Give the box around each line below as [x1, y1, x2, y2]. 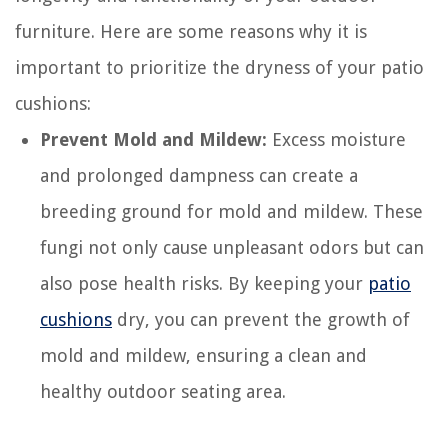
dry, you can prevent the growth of [112, 308, 410, 330]
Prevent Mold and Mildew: [40, 128, 267, 150]
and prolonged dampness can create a [40, 164, 358, 186]
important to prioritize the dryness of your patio [15, 56, 424, 78]
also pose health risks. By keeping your [40, 272, 368, 294]
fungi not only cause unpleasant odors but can [40, 236, 424, 258]
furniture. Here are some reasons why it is [15, 20, 367, 42]
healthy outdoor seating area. [40, 380, 286, 402]
